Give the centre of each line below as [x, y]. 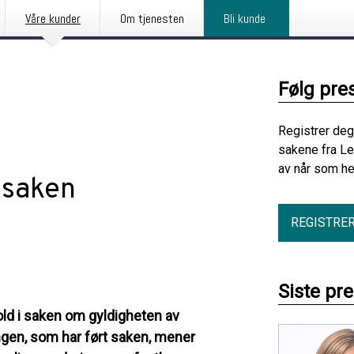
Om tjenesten [152, 19]
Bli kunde [245, 19]
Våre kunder [53, 19]
